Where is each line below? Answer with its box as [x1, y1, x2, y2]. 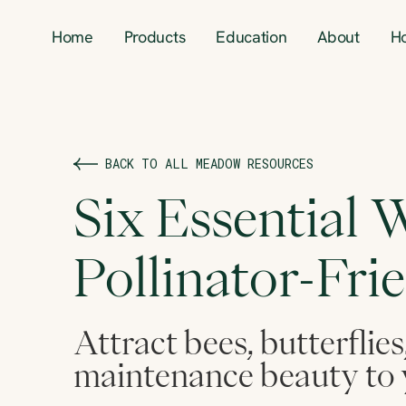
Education [216, 30, 287, 47]
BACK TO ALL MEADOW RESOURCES [104, 154, 314, 172]
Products [123, 30, 186, 47]
